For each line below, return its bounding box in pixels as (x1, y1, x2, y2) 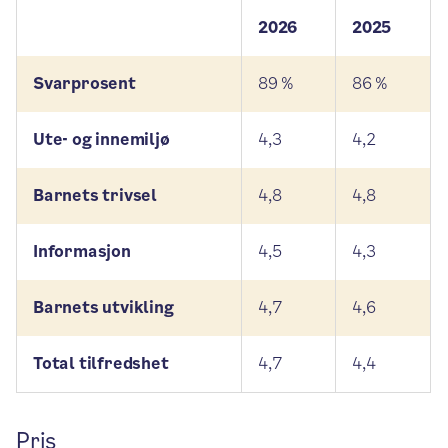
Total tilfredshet (33, 352, 169, 375)
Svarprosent (33, 72, 136, 95)
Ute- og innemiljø (33, 128, 170, 151)
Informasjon (33, 240, 131, 263)
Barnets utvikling (33, 296, 174, 319)
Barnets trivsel (33, 184, 157, 207)
